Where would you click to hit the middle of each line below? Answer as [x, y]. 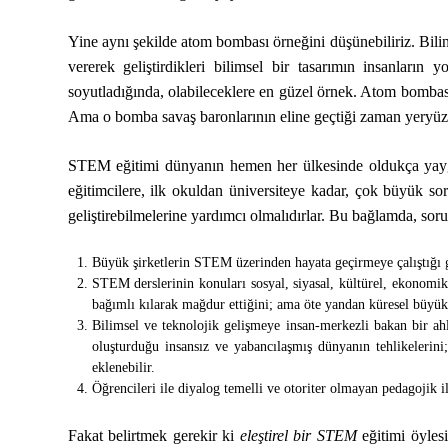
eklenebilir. [123, 367]
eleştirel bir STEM [298, 435]
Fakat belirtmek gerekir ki [153, 435]
